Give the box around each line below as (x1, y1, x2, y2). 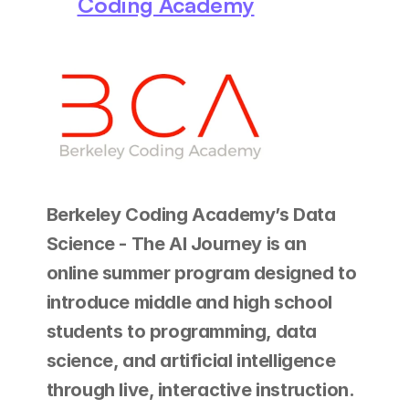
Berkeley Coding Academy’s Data (46, 203, 336, 225)
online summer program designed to (46, 261, 357, 284)
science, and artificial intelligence (46, 349, 336, 372)
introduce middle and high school (46, 290, 332, 313)
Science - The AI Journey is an (46, 232, 307, 255)
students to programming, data (46, 320, 317, 342)
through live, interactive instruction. (46, 378, 355, 401)
